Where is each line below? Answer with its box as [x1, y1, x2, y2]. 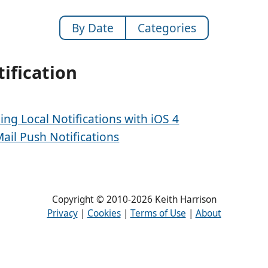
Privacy [47, 206, 78, 220]
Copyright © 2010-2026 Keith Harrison [51, 193, 217, 206]
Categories [138, 19, 197, 36]
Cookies [87, 206, 121, 220]
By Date [71, 19, 114, 36]
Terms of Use [130, 206, 186, 220]
